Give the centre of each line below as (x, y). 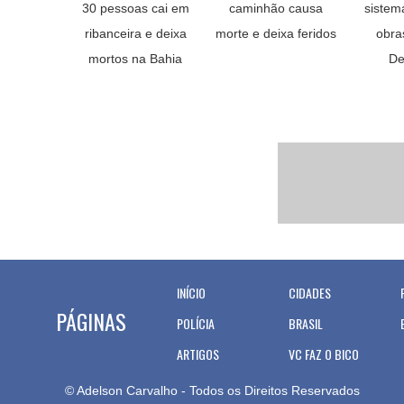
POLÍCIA (196, 323)
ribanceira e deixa (135, 33)
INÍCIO (191, 293)
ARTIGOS (198, 354)
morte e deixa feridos (276, 33)
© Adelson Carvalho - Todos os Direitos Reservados (212, 390)
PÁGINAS (91, 321)
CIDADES (310, 293)
